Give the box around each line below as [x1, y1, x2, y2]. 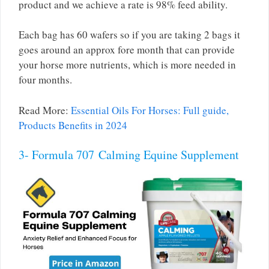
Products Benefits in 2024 [19, 118, 127, 132]
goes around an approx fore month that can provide [19, 43, 235, 57]
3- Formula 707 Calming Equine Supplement [19, 147, 239, 163]
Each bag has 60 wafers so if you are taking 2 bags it [19, 28, 240, 42]
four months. [19, 73, 72, 87]
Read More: [19, 103, 71, 117]
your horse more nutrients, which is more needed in [19, 58, 236, 72]
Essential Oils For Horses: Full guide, [71, 103, 229, 117]
